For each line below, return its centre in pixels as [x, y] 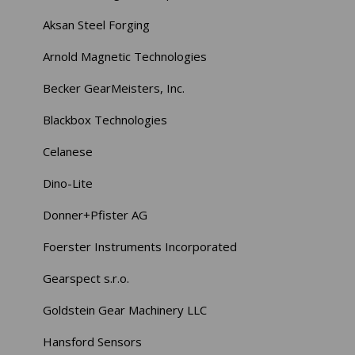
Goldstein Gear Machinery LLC [125, 309]
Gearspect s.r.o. [86, 278]
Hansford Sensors [93, 341]
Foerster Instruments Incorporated [140, 246]
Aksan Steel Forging [97, 24]
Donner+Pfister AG [95, 214]
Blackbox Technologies [105, 119]
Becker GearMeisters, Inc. [114, 88]
